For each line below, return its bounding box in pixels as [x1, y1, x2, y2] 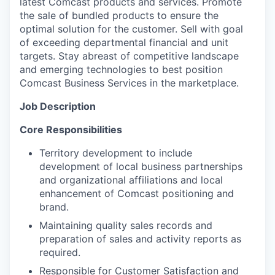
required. [39, 246, 80, 258]
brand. [39, 200, 69, 213]
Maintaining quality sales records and [39, 219, 212, 231]
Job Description [20, 99, 96, 112]
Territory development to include [39, 146, 192, 159]
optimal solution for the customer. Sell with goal [20, 22, 243, 35]
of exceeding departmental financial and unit [20, 36, 228, 48]
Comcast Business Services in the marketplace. [20, 76, 239, 89]
